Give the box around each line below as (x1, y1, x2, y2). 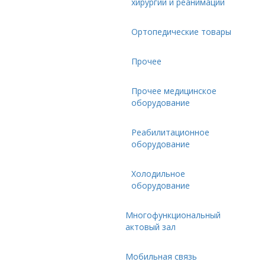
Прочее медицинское (131, 85, 216, 96)
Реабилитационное (131, 127, 209, 138)
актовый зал (125, 221, 176, 232)
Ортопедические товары (131, 26, 231, 37)
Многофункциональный (125, 209, 221, 221)
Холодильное (131, 168, 185, 179)
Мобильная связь (125, 251, 197, 262)
